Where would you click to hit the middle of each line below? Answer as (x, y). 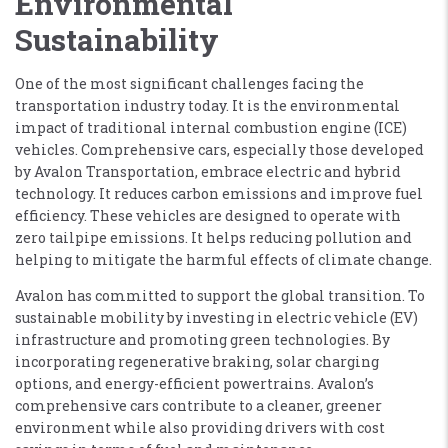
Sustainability (117, 39)
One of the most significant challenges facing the (189, 83)
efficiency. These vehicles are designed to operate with (208, 215)
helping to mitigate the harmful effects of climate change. (223, 259)
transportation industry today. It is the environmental (207, 105)
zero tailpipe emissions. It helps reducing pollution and (213, 237)
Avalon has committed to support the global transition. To (220, 295)
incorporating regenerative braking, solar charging (197, 361)
